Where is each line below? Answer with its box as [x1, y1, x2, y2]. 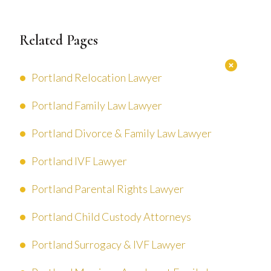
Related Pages [19, 31, 98, 49]
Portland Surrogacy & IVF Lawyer [31, 237, 186, 251]
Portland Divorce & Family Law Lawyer [31, 126, 212, 140]
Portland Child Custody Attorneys [31, 209, 191, 223]
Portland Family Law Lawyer [31, 98, 162, 112]
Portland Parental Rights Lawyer [31, 181, 184, 195]
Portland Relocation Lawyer [31, 70, 162, 84]
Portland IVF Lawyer [31, 154, 127, 168]
